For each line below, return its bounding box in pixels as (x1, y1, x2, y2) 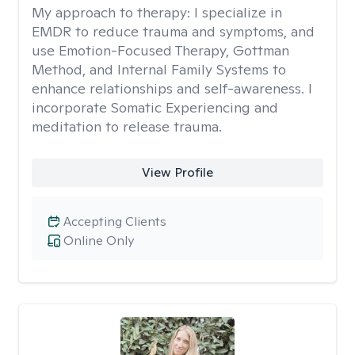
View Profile (141, 164, 213, 181)
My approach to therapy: (32, 3, 194, 21)
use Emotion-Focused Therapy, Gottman (32, 41, 289, 59)
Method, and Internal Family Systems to (32, 60, 286, 78)
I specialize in (194, 3, 282, 21)
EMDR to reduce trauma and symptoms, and (32, 22, 315, 40)
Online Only (63, 232, 134, 249)
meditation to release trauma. (32, 117, 222, 136)
